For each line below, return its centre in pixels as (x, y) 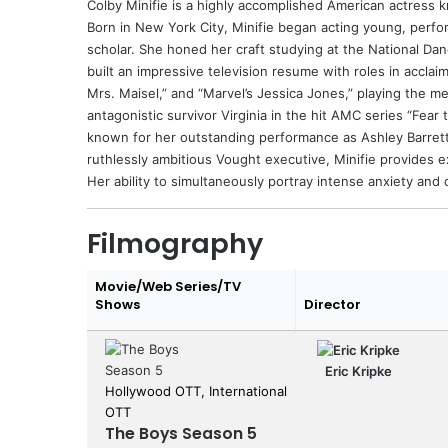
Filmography (175, 243)
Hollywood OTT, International (196, 390)
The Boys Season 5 (181, 433)
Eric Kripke (358, 370)
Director (332, 304)
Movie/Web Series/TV (168, 286)
